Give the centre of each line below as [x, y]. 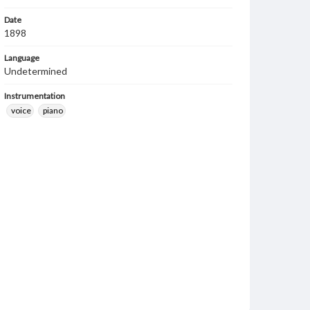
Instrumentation [35, 96]
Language [22, 58]
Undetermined [36, 71]
